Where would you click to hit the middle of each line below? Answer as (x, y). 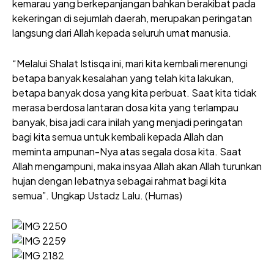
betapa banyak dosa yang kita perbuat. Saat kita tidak (134, 93)
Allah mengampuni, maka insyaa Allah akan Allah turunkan (137, 166)
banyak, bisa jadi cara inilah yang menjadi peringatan (128, 122)
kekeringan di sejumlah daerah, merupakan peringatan (132, 18)
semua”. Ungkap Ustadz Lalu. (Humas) (97, 195)
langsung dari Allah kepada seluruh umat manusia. (122, 33)
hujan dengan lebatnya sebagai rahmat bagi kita (119, 181)
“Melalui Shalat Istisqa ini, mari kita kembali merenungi (130, 63)
